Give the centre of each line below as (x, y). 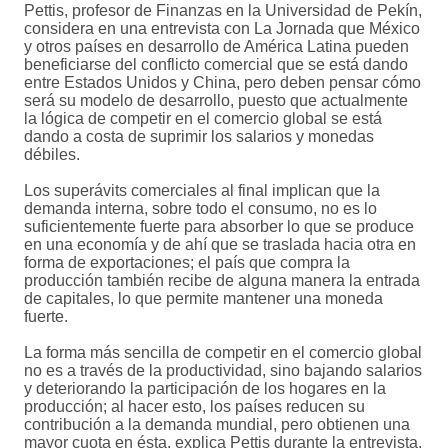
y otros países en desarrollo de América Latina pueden (216, 47)
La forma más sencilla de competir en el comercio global (223, 353)
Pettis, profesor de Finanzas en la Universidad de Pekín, (223, 11)
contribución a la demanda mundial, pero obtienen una (217, 425)
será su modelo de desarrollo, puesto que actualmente (216, 101)
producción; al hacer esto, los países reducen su (194, 407)
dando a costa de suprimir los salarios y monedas (199, 137)
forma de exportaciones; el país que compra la (187, 263)
